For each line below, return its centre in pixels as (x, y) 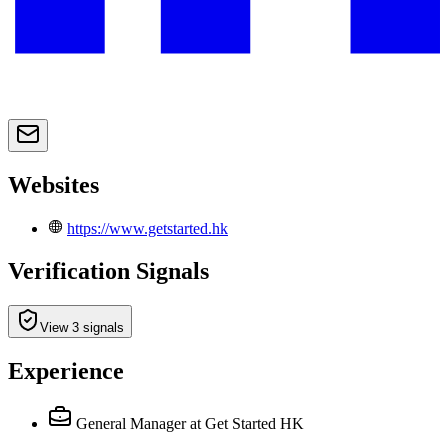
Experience (66, 370)
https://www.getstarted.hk (147, 229)
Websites (53, 185)
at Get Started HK (247, 423)
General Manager (131, 423)
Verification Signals (108, 270)
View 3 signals (82, 327)
